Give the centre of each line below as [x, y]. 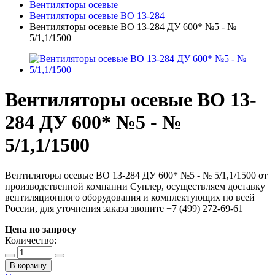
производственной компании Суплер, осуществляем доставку [135, 186]
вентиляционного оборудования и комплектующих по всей [130, 197]
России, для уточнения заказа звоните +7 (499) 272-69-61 [124, 208]
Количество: [31, 240]
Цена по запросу [41, 229]
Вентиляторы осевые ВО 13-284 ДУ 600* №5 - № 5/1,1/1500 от [136, 175]
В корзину [28, 265]
